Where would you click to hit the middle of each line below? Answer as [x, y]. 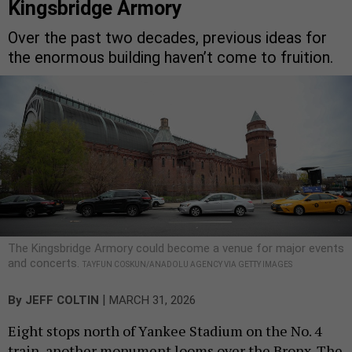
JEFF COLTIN [62, 300]
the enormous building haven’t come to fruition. [170, 57]
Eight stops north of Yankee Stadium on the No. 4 [165, 330]
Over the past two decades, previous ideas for [167, 37]
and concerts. [45, 263]
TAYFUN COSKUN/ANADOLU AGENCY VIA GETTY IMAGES [187, 264]
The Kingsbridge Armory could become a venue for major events [176, 248]
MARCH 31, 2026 [152, 300]
